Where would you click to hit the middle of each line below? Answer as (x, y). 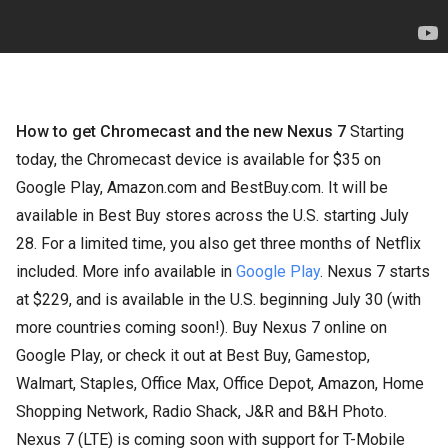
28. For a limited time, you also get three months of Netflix (218, 243)
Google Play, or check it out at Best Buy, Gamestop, (193, 355)
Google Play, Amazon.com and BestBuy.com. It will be (202, 187)
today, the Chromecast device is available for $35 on (198, 159)
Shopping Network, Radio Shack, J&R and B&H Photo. (201, 411)
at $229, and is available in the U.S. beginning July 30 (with (218, 299)
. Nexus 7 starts (375, 271)
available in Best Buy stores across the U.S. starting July (212, 215)
